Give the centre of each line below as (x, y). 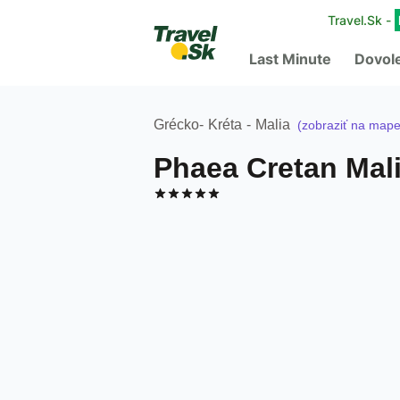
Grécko (176, 125)
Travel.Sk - (361, 20)
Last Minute (290, 59)
